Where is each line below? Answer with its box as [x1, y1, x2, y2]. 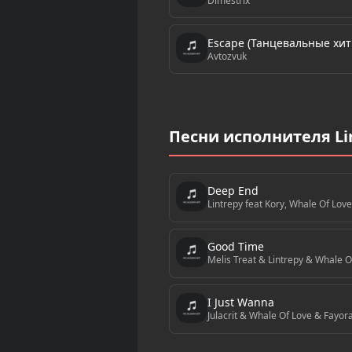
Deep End [207, 183, 258, 199]
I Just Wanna [207, 295, 274, 310]
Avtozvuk [207, 49, 247, 63]
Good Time [207, 239, 264, 255]
